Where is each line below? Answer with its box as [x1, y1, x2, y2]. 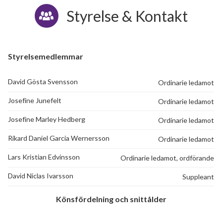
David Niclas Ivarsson [8, 171, 73, 180]
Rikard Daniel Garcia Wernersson [8, 134, 110, 143]
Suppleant [182, 172, 214, 181]
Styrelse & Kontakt [66, 7, 188, 25]
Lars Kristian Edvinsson [8, 153, 80, 162]
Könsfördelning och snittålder [55, 194, 166, 204]
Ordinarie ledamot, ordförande [120, 154, 214, 163]
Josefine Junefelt [8, 96, 61, 105]
